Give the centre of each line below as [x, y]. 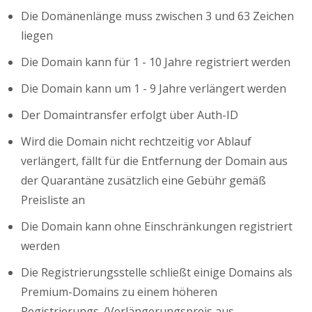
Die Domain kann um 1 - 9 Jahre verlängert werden [154, 89]
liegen [37, 36]
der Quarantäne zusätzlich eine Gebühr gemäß [143, 181]
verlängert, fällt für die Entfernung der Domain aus [154, 161]
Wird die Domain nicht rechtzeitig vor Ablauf [136, 142]
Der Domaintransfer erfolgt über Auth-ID [130, 115]
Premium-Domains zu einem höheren [119, 292]
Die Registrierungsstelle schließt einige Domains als [157, 273]
